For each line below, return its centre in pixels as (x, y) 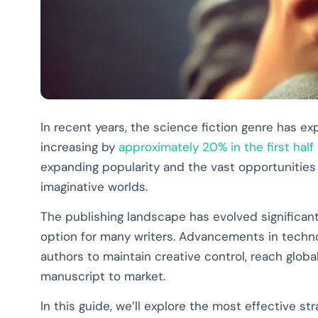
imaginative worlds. (94, 186)
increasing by (79, 147)
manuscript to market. (103, 276)
